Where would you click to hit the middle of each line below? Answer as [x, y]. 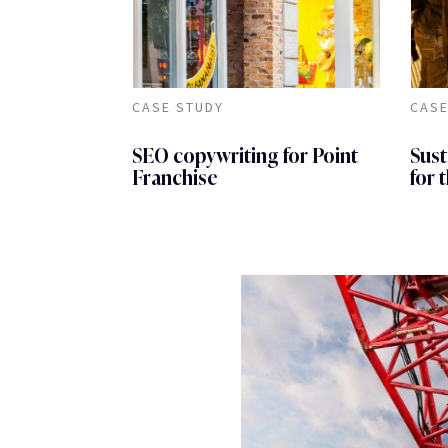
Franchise [175, 178]
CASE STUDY [178, 107]
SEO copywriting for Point [245, 156]
